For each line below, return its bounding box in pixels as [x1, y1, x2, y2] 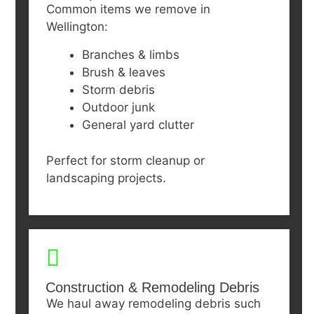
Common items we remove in [46, 2, 210, 17]
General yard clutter [81, 118, 194, 132]
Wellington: [46, 20, 108, 34]
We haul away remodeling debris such [46, 296, 261, 310]
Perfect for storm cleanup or [46, 153, 205, 168]
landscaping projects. [46, 170, 166, 185]
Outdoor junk [81, 100, 155, 115]
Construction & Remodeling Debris [45, 279, 259, 295]
